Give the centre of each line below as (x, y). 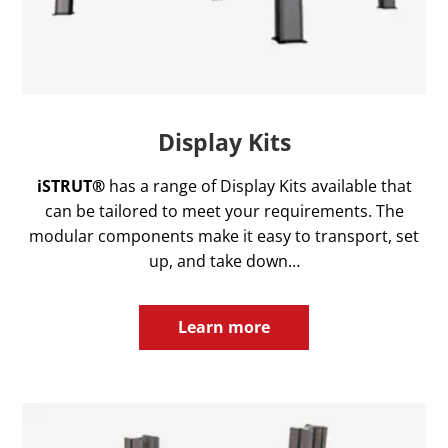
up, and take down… (224, 260)
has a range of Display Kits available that (260, 185)
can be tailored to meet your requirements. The (224, 210)
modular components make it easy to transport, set (224, 235)
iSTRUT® (72, 185)
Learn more (224, 326)
